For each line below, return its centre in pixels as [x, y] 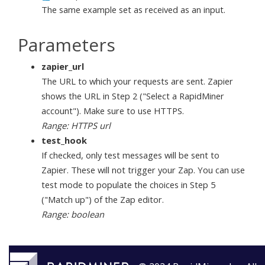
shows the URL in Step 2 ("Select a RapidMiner [133, 96]
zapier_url [63, 66]
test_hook [64, 140]
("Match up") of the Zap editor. [103, 199]
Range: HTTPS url [76, 125]
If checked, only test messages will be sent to [130, 155]
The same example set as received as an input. [133, 9]
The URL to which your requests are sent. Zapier [137, 81]
